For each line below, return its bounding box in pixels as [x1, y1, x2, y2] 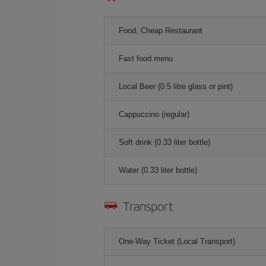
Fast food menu [119, 54, 173, 63]
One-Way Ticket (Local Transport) [119, 237, 235, 246]
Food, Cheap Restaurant [119, 26, 202, 35]
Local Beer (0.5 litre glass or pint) [119, 82, 233, 91]
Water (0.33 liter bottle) [119, 166, 197, 175]
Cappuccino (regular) [119, 110, 189, 119]
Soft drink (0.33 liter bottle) [119, 138, 210, 147]
